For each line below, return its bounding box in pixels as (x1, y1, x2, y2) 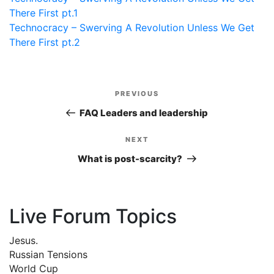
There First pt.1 (9, 6, 78, 19)
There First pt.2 (9, 35, 80, 48)
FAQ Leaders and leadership (80, 106, 209, 119)
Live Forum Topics (9, 204, 177, 228)
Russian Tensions (9, 248, 87, 261)
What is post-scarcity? (78, 152, 183, 165)
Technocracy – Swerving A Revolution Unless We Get (9, 21, 254, 34)
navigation (9, 100, 105, 125)
